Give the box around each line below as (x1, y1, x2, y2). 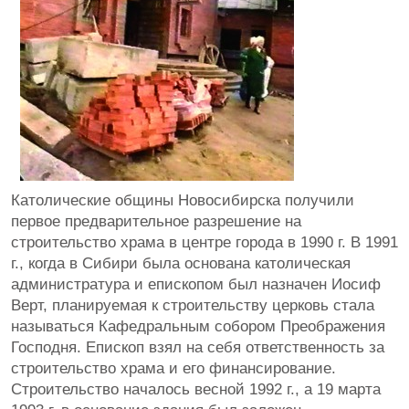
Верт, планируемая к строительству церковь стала (11, 297, 374, 314)
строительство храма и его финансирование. (11, 360, 336, 377)
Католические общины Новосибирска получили (11, 192, 354, 209)
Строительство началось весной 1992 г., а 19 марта (11, 381, 381, 398)
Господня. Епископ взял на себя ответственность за (11, 339, 384, 356)
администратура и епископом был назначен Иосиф (11, 276, 381, 293)
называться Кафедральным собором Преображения (11, 318, 385, 335)
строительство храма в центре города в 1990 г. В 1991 (11, 234, 398, 251)
